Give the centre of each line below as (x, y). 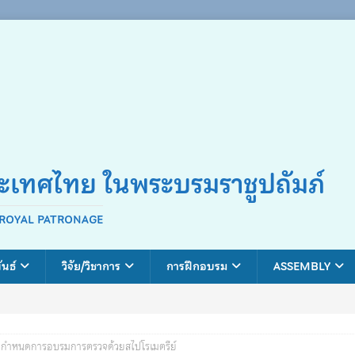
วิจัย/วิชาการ (91, 266)
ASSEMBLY (302, 266)
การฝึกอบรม (197, 266)
